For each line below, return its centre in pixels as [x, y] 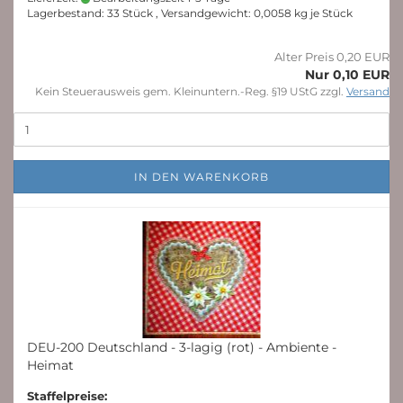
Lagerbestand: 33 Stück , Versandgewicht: [140, 13]
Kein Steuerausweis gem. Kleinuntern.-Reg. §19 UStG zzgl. [191, 91]
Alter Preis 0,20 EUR [332, 57]
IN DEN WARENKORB [201, 177]
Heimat [50, 365]
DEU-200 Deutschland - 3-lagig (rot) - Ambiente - [182, 347]
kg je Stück [322, 13]
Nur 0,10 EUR [347, 75]
